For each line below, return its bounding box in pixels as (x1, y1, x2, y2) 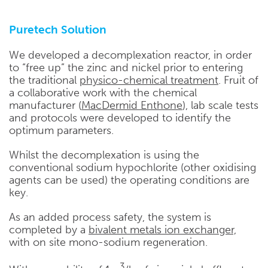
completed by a (9, 223, 89, 236)
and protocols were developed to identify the (9, 111, 231, 124)
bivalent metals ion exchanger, (89, 223, 236, 236)
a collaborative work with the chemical (9, 86, 197, 99)
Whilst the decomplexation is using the (9, 148, 199, 162)
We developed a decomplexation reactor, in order (9, 48, 252, 62)
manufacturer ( (9, 99, 81, 112)
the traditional (9, 74, 80, 87)
